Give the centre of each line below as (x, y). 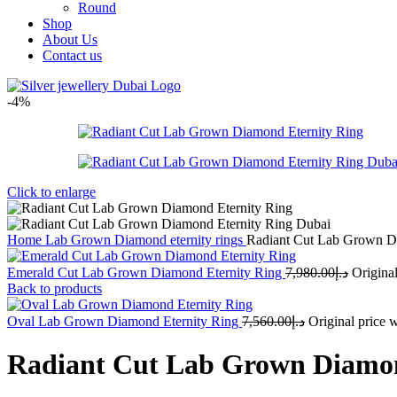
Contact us (72, 55)
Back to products (54, 288)
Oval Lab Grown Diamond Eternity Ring (125, 321)
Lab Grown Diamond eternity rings (146, 240)
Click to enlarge (51, 192)
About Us (70, 39)
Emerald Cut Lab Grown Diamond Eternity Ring (146, 272)
